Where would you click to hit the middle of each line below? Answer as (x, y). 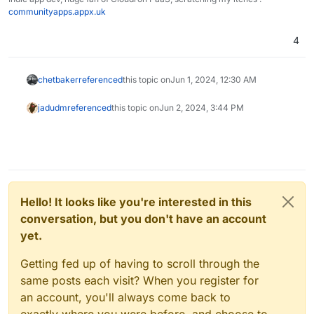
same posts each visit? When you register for (139, 281)
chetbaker (58, 80)
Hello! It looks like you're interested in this (136, 202)
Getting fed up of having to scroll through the (140, 264)
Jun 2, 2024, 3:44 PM (201, 108)
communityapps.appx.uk (57, 12)
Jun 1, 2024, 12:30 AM (213, 80)
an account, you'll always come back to (125, 298)
